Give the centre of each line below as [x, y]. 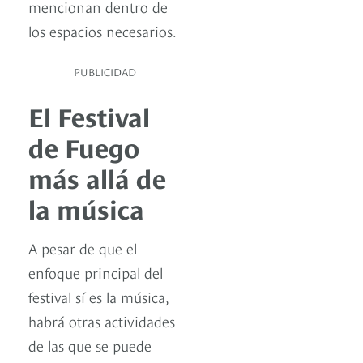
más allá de [97, 177]
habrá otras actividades [102, 321]
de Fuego [84, 146]
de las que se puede [90, 345]
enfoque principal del [96, 272]
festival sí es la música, [98, 297]
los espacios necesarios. [102, 31]
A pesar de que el [83, 248]
